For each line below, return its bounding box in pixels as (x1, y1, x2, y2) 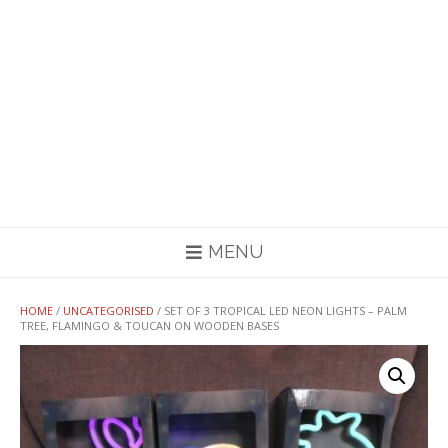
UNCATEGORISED (63, 303, 154, 318)
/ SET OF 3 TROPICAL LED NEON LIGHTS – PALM (154, 303, 407, 318)
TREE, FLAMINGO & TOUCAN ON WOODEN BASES (20, 318, 279, 333)
